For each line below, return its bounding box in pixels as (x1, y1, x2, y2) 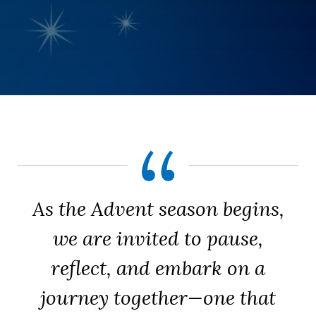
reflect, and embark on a (51, 255, 265, 281)
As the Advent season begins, (32, 195, 284, 221)
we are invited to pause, (53, 225, 263, 251)
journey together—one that (40, 284, 276, 310)
